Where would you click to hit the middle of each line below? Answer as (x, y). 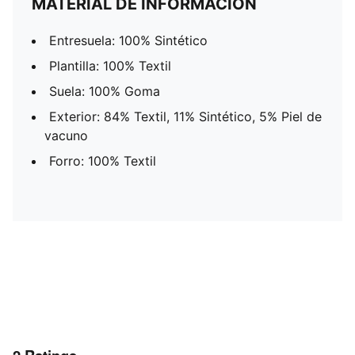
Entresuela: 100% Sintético (128, 40)
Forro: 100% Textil (103, 161)
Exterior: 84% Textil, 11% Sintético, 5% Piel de (185, 116)
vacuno (66, 136)
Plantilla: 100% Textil (110, 66)
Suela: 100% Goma (105, 91)
